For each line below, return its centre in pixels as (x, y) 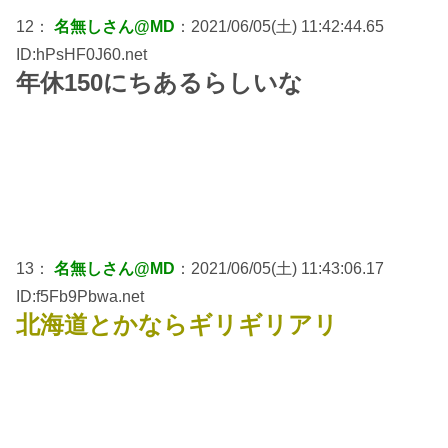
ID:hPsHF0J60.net (81, 54)
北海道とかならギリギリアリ (177, 324)
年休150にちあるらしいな (159, 82)
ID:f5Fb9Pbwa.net (80, 296)
